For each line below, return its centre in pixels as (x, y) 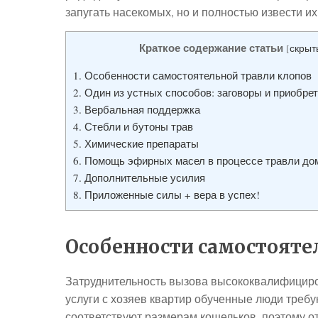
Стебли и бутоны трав (137, 127)
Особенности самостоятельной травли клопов (197, 76)
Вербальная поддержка (141, 110)
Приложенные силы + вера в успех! (171, 195)
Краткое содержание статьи (211, 48)
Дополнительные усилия (143, 178)
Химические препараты (140, 144)
